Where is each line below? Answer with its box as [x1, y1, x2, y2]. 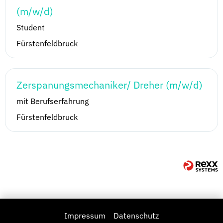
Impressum [64, 210, 106, 221]
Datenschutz [113, 210, 159, 221]
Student [16, 22, 45, 33]
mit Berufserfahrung [16, 96, 89, 107]
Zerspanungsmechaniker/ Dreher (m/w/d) [16, 78, 203, 92]
